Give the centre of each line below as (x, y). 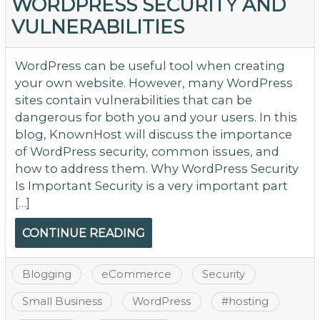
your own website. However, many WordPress (154, 83)
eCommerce (137, 274)
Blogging (46, 274)
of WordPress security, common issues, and (147, 152)
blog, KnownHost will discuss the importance (153, 135)
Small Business (62, 302)
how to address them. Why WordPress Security (156, 169)
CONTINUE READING (83, 234)
